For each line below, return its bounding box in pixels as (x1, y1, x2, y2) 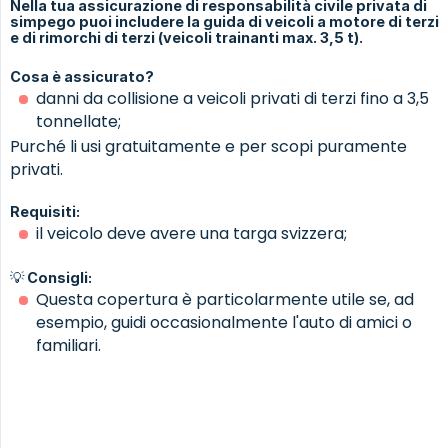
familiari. (36, 333, 101, 357)
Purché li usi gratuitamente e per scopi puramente (10, 134, 407, 158)
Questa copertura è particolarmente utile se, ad (36, 287, 414, 311)
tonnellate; (36, 109, 121, 133)
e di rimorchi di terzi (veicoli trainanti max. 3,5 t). (10, 28, 363, 46)
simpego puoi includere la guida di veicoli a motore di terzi (10, 12, 439, 30)
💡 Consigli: (10, 268, 92, 286)
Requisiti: (10, 202, 80, 220)
